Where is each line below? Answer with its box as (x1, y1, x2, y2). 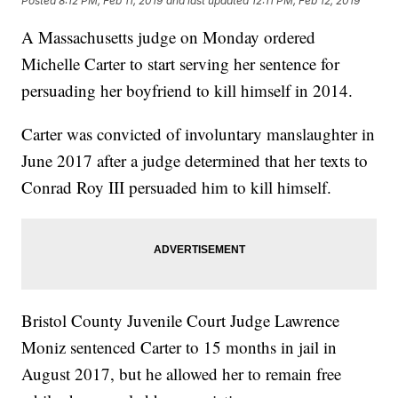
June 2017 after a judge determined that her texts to (21, 149, 369, 172)
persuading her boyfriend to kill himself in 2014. (21, 79, 354, 102)
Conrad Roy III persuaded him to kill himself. (21, 176, 332, 199)
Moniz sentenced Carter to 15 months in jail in (21, 336, 338, 359)
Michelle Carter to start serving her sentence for (21, 52, 340, 76)
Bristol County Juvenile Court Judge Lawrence (21, 309, 340, 332)
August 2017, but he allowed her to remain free (21, 362, 342, 386)
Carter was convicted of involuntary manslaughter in (21, 123, 376, 146)
